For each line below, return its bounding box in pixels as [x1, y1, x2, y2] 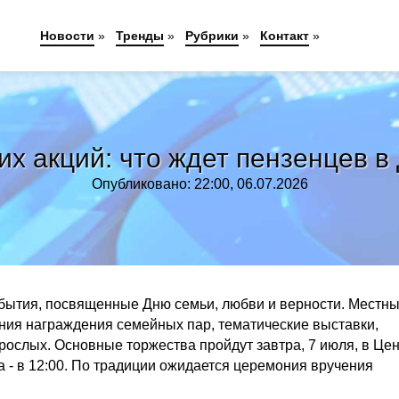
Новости [40, 28, 95, 43]
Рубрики [185, 28, 240, 43]
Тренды [116, 28, 165, 43]
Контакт [260, 28, 310, 43]
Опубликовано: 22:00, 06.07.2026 [91, 176, 308, 191]
